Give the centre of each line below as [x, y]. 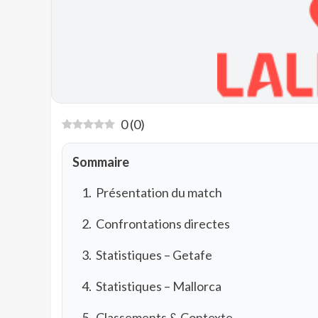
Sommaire [101, 161]
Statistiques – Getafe [154, 254]
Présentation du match [159, 192]
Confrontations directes [163, 223]
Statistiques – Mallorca [159, 286]
